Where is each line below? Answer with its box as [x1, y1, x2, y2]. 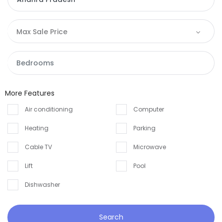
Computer [133, 105, 164, 114]
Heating [25, 124, 49, 133]
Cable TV [25, 143, 52, 152]
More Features [4, 88, 55, 99]
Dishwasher [25, 180, 60, 189]
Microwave [133, 143, 166, 152]
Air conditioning [25, 105, 73, 114]
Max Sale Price [16, 27, 67, 37]
